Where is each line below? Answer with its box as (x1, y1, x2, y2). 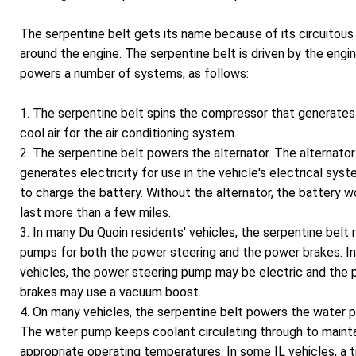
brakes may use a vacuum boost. (20, 284, 201, 300)
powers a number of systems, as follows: (20, 65, 249, 81)
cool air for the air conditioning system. (20, 125, 237, 141)
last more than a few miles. (20, 204, 171, 220)
